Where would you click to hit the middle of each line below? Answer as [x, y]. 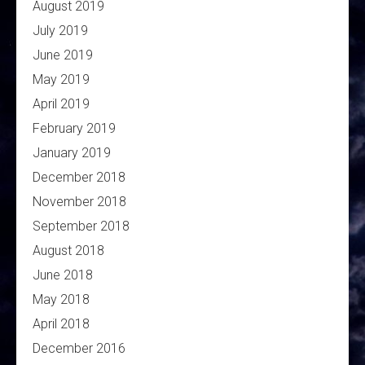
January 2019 [72, 153]
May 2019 [61, 80]
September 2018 [81, 226]
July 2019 [60, 31]
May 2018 [61, 300]
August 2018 [68, 251]
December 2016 [79, 349]
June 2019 [63, 55]
